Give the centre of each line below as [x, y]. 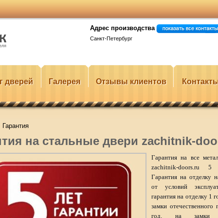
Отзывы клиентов [131, 82]
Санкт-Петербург [111, 38]
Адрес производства [122, 28]
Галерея [64, 82]
